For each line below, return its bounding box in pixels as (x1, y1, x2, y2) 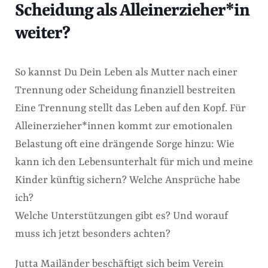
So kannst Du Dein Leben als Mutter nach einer (15, 66, 237, 78)
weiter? (15, 24, 70, 44)
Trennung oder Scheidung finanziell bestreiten (15, 84, 236, 96)
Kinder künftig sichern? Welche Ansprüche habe (15, 174, 240, 186)
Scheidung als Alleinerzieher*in (15, 1, 249, 21)
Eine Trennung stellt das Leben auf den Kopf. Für (15, 102, 246, 114)
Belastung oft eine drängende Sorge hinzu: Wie (15, 138, 234, 150)
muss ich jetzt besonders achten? (15, 228, 170, 240)
